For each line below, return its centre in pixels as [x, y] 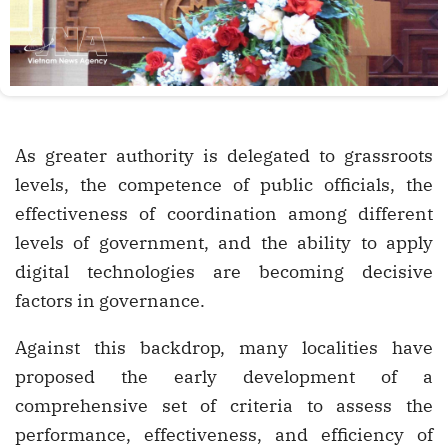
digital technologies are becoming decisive [224, 271]
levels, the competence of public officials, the [224, 184]
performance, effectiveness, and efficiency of [224, 434]
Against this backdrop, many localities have [224, 347]
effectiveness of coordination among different [224, 213]
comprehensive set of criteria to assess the [224, 405]
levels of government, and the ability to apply [224, 242]
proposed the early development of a [224, 376]
